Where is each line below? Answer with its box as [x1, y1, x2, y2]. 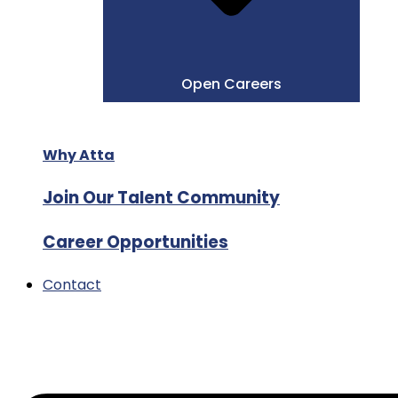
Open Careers [181, 74, 282, 95]
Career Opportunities [43, 230, 228, 255]
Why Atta [43, 145, 115, 166]
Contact [43, 275, 101, 296]
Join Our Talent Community [43, 186, 280, 211]
